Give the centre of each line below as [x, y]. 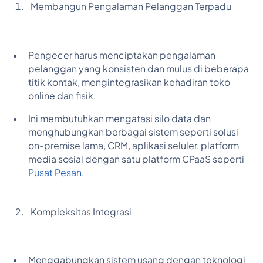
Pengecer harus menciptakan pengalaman [122, 55]
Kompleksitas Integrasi [81, 212]
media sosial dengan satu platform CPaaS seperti [136, 159]
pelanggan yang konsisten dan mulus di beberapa [138, 68]
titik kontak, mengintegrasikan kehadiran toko [129, 82]
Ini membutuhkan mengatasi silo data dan [119, 118]
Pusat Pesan [55, 172]
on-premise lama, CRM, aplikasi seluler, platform [133, 145]
